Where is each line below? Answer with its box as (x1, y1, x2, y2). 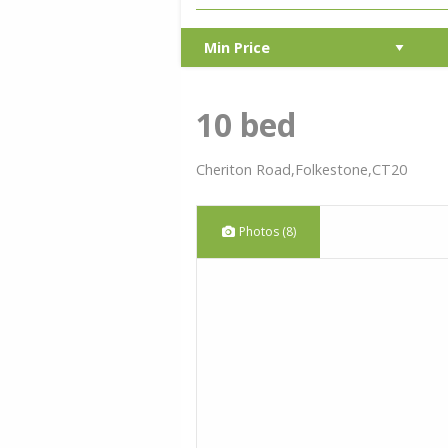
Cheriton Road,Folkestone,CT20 (196, 159, 407, 179)
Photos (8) (236, 222, 297, 240)
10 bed (196, 102, 296, 146)
